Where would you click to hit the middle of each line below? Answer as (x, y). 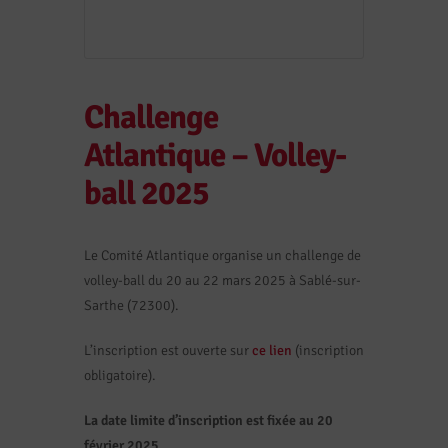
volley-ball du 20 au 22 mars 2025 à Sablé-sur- (222, 280)
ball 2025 (146, 193)
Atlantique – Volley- (215, 155)
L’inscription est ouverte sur (168, 350)
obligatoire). (120, 375)
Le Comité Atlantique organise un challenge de (222, 255)
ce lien (272, 350)
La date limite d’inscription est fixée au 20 (208, 420)
